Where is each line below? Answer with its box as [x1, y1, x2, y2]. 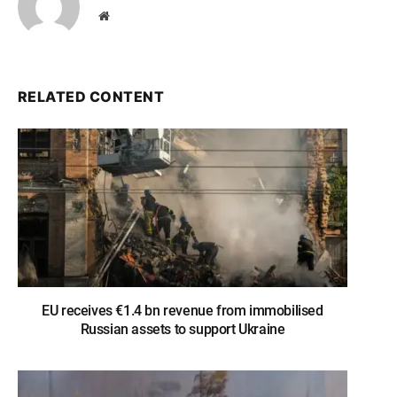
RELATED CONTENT [18, 87, 165, 105]
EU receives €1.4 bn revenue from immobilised [42, 301, 323, 319]
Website [108, 8, 148, 21]
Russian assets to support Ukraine [80, 320, 285, 338]
